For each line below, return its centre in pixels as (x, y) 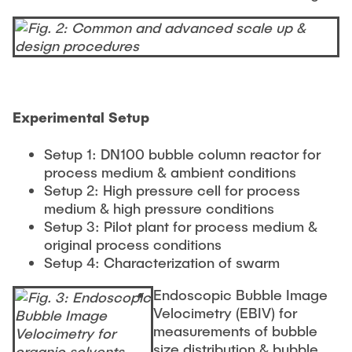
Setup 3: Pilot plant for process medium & (181, 226)
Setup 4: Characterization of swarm (162, 262)
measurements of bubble (235, 330)
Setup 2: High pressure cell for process (172, 190)
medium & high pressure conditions (159, 208)
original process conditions (133, 244)
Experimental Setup (81, 117)
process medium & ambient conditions (170, 172)
